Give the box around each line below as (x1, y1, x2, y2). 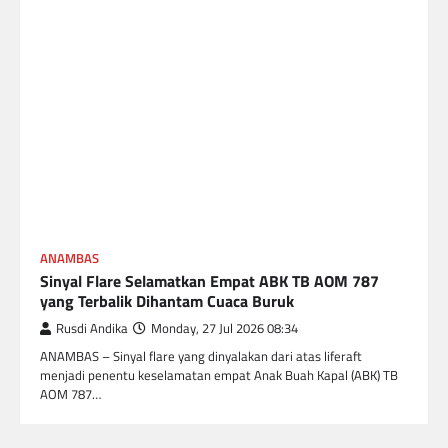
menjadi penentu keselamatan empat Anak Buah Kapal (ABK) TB (40, 364, 398, 385)
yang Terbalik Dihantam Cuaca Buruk (40, 288, 294, 313)
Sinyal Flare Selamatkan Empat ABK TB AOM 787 (40, 268, 379, 293)
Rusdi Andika (56, 318, 128, 338)
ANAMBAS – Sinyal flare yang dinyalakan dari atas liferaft (40, 345, 362, 366)
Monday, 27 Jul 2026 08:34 (151, 318, 298, 338)
